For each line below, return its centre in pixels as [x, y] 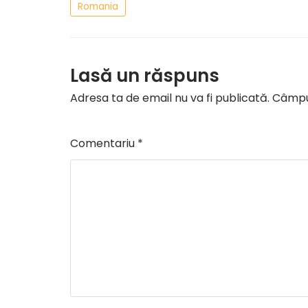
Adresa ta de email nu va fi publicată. [170, 98]
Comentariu [104, 143]
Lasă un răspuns [145, 76]
